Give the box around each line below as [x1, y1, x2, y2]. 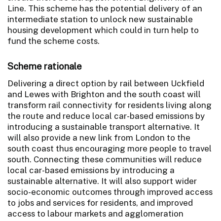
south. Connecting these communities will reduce [7, 154, 202, 164]
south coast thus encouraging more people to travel [7, 143, 212, 153]
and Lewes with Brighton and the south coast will [7, 89, 201, 99]
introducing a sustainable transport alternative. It [7, 121, 200, 132]
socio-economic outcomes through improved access [7, 186, 213, 197]
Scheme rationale [7, 60, 82, 72]
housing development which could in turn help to [7, 25, 199, 35]
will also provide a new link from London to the [7, 132, 190, 143]
